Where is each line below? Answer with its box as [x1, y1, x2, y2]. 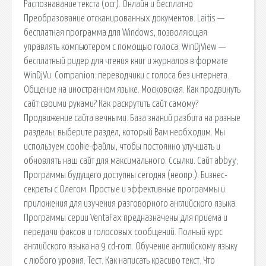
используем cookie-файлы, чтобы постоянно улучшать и [24, 141, 220, 151]
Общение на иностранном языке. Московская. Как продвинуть [24, 84, 240, 94]
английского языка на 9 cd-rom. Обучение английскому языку [24, 241, 237, 251]
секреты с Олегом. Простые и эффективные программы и [24, 184, 225, 194]
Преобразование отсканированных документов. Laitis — [24, 13, 224, 23]
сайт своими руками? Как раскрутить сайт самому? [24, 99, 198, 109]
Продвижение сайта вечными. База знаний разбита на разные [24, 113, 240, 123]
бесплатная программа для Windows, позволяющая [24, 27, 207, 37]
